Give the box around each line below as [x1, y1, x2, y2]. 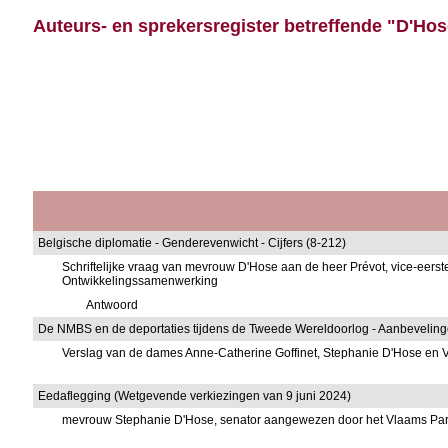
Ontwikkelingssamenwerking [62, 274, 219, 288]
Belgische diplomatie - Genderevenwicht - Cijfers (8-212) [38, 236, 347, 250]
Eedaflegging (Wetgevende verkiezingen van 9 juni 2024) [38, 389, 352, 403]
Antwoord [86, 298, 139, 312]
